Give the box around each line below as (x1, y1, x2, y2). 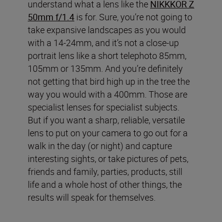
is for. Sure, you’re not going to (74, 10, 192, 23)
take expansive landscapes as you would (28, 23, 186, 36)
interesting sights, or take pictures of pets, (28, 152, 188, 165)
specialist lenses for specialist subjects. (28, 101, 179, 113)
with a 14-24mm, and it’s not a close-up (28, 36, 179, 49)
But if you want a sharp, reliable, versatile (28, 113, 185, 126)
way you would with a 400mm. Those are (28, 88, 187, 100)
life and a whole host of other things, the (28, 178, 182, 190)
